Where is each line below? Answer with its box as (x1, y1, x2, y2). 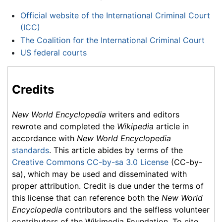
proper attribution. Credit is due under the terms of (12, 180, 204, 191)
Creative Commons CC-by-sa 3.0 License (12, 157, 168, 167)
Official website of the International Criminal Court (20, 10, 210, 20)
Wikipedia (117, 121, 154, 131)
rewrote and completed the (12, 121, 117, 131)
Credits (12, 82, 54, 97)
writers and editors (106, 109, 179, 119)
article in (154, 121, 189, 131)
